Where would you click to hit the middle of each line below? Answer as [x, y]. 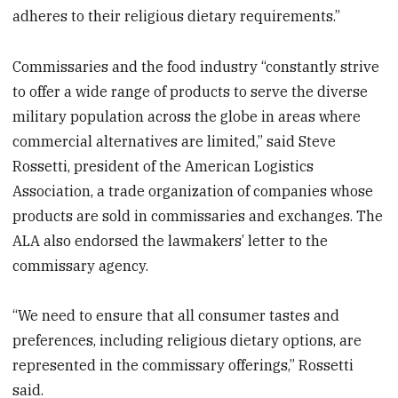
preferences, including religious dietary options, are [187, 341]
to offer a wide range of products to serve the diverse [191, 91]
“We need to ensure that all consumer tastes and [176, 316]
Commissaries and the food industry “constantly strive [196, 66]
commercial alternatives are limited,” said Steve [175, 141]
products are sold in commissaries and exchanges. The [198, 215]
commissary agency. [81, 265]
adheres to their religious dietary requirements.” [177, 16]
